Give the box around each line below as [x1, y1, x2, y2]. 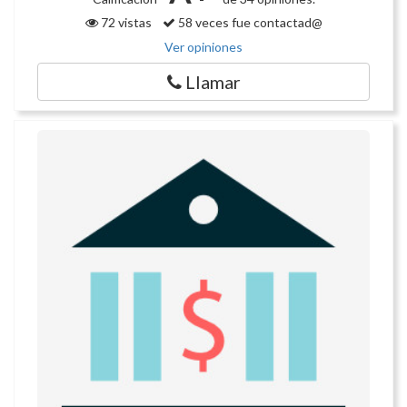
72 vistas [97, 15, 163, 31]
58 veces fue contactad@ [174, 15, 323, 31]
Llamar [181, 71, 241, 94]
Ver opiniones [164, 39, 243, 55]
